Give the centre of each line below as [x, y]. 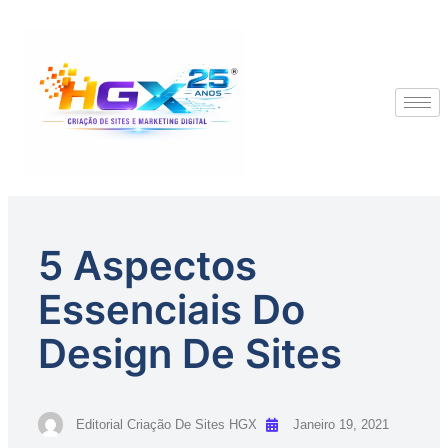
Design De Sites [190, 354]
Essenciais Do [171, 310]
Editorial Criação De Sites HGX [166, 425]
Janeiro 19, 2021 [341, 425]
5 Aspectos [147, 266]
